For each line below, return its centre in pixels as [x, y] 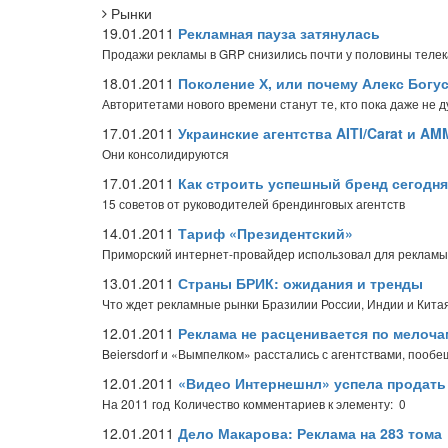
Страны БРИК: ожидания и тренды [300, 283]
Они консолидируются [165, 153]
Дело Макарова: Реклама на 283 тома [310, 433]
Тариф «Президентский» [265, 233]
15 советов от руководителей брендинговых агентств [253, 203]
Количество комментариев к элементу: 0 [290, 403]
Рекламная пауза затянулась [279, 33]
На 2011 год [136, 403]
